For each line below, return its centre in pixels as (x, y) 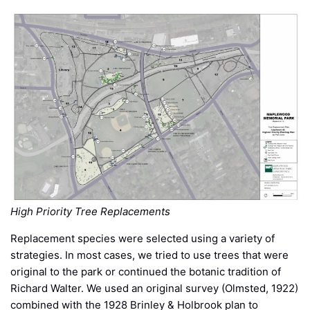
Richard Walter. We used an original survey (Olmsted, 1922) (154, 288)
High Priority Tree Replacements (90, 211)
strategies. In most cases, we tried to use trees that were (149, 255)
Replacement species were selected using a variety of (143, 238)
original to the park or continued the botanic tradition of (146, 271)
